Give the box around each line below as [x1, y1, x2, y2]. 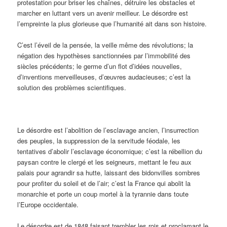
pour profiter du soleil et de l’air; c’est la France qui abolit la [17, 178, 191, 188]
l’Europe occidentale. [17, 200, 79, 210]
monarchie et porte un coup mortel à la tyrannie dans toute [17, 189, 189, 199]
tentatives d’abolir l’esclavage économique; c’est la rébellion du [17, 146, 203, 157]
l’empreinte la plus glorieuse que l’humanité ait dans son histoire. [17, 18, 207, 28]
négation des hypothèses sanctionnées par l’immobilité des [17, 51, 191, 61]
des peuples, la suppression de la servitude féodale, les [17, 136, 181, 146]
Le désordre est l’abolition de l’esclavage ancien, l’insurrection [17, 125, 199, 135]
